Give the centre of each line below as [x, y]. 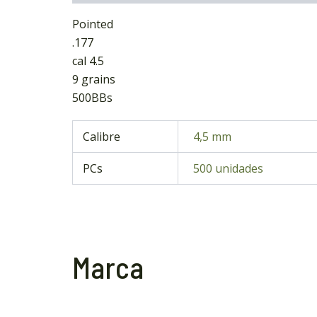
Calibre [102, 137]
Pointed [93, 24]
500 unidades [229, 169]
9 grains [94, 80]
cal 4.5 [88, 61]
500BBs [92, 98]
